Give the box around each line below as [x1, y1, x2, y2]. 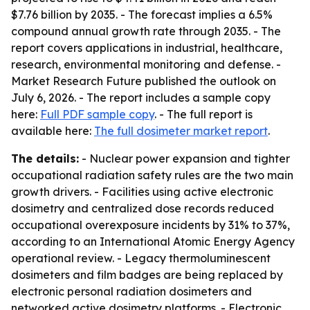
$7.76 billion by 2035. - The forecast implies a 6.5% [11, 8, 273, 21]
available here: [11, 124, 94, 138]
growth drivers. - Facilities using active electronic [11, 185, 273, 199]
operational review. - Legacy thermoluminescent [11, 251, 271, 265]
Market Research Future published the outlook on [11, 74, 276, 88]
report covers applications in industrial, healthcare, [11, 41, 282, 55]
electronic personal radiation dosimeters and [11, 284, 252, 298]
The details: [11, 152, 79, 165]
